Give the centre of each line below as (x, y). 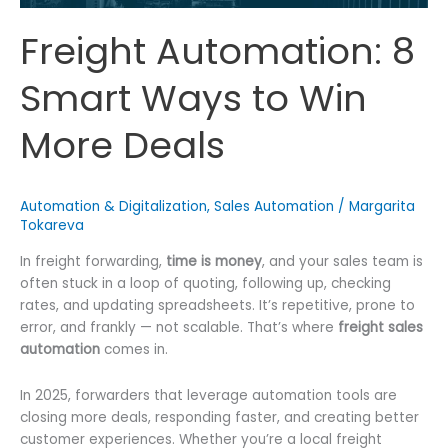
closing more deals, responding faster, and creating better (219, 418)
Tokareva (52, 225)
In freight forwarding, (93, 262)
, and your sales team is (342, 262)
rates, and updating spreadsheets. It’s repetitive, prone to (217, 306)
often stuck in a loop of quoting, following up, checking (205, 284)
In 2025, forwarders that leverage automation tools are (208, 396)
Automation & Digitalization (113, 206)
